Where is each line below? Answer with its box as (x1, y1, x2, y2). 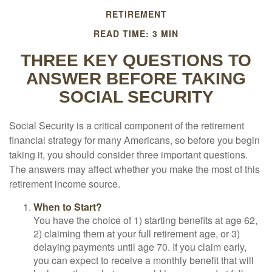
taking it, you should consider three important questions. (9, 148, 248, 161)
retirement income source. (9, 177, 120, 191)
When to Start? (33, 200, 102, 214)
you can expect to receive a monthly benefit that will (33, 253, 254, 267)
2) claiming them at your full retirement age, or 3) (33, 226, 240, 240)
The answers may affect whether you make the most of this (9, 162, 260, 176)
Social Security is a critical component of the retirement (9, 118, 244, 132)
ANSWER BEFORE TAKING (26, 69, 246, 88)
